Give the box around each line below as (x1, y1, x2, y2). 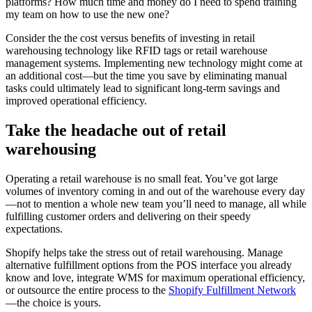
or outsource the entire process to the (6, 284, 169, 297)
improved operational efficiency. (6, 95, 150, 107)
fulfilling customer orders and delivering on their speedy (6, 210, 251, 223)
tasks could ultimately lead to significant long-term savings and (6, 82, 280, 95)
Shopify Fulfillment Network (169, 284, 296, 297)
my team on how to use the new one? (6, 8, 172, 21)
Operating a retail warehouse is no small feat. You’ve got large (6, 173, 278, 185)
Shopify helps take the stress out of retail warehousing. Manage (6, 247, 283, 259)
